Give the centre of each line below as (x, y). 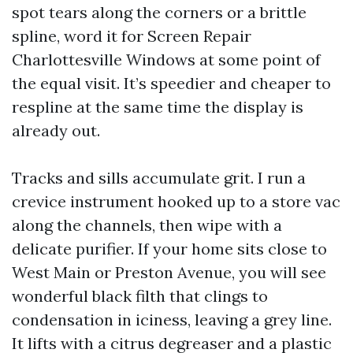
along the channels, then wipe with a (147, 225)
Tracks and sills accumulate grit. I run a (159, 178)
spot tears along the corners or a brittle (159, 12)
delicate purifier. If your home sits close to (169, 249)
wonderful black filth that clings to (140, 296)
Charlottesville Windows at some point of (166, 59)
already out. (56, 130)
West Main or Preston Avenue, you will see (169, 272)
